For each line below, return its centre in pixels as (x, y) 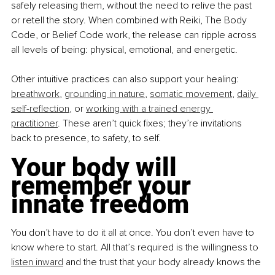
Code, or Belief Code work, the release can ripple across (135, 35)
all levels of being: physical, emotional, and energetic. (124, 50)
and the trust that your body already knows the (163, 262)
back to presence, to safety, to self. (86, 138)
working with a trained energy (149, 109)
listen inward (37, 262)
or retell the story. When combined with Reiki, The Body (130, 21)
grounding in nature (105, 94)
